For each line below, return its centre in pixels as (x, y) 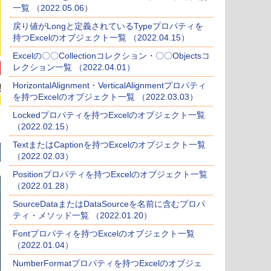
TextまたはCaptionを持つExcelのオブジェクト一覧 (109, 145)
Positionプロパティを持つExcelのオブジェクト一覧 (110, 175)
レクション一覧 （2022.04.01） (74, 67)
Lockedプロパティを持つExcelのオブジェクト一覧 (109, 115)
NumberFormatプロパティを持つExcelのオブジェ (107, 263)
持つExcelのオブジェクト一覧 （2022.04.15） (101, 38)
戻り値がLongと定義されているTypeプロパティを (108, 26)
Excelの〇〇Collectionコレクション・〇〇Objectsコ (111, 56)
